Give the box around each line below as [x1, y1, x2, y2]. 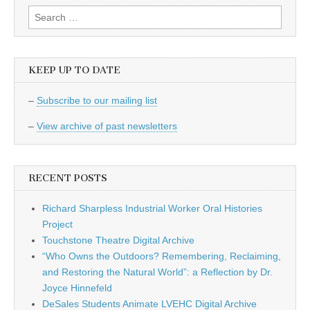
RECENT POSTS [28, 172, 107, 185]
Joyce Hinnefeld [42, 282, 112, 294]
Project [42, 219, 73, 230]
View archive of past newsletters [37, 120, 177, 132]
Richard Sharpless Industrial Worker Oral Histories [42, 203, 262, 215]
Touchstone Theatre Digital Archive [42, 235, 194, 246]
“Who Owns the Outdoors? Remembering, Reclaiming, [42, 250, 281, 262]
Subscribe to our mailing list [37, 95, 157, 107]
